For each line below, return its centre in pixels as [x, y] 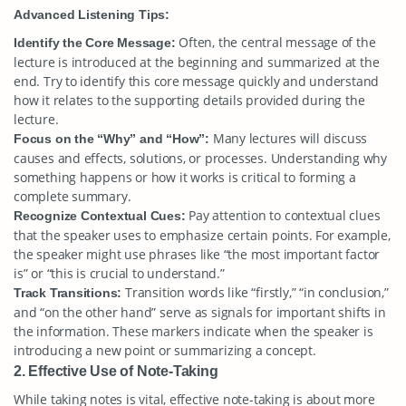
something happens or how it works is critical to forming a [185, 177]
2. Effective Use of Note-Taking [116, 371]
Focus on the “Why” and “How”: [111, 139]
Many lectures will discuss [288, 138]
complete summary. [72, 196]
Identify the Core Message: [95, 43]
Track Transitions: [68, 293]
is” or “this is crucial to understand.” [119, 273]
